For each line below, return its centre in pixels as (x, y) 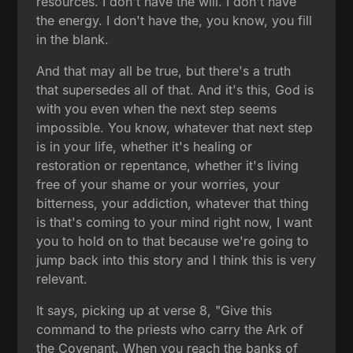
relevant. (62, 279)
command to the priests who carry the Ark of (170, 329)
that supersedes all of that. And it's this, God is (175, 89)
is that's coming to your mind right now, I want (175, 222)
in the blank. (73, 39)
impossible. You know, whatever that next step (175, 127)
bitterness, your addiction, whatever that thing (173, 203)
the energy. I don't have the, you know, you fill (175, 20)
